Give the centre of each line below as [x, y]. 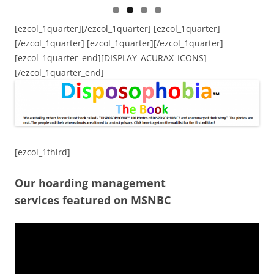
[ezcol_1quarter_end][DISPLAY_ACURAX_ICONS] [111, 57]
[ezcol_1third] [43, 152]
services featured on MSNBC [93, 200]
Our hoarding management [90, 183]
